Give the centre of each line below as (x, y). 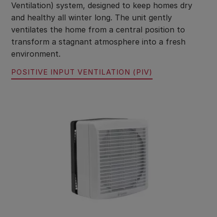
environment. (36, 54)
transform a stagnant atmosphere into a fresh (98, 42)
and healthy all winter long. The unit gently (92, 18)
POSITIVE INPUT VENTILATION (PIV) (82, 72)
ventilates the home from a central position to (98, 30)
